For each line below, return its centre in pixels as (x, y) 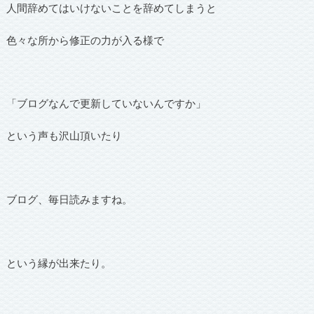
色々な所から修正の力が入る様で (85, 40)
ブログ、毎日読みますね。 (69, 199)
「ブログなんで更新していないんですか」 (106, 103)
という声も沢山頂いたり (64, 135)
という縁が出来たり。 (59, 262)
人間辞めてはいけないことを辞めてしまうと (111, 8)
